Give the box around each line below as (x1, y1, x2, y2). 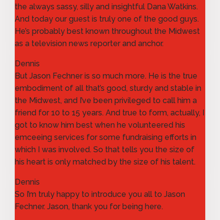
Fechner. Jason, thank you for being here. (15, 201, 163, 211)
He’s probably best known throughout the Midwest (15, 26, 200, 36)
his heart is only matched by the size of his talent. (15, 157, 195, 166)
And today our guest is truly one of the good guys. (15, 14, 199, 24)
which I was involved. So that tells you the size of (15, 144, 194, 154)
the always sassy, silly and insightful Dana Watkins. (15, 1, 198, 11)
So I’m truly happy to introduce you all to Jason (15, 189, 185, 199)
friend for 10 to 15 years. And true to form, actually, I (15, 108, 204, 117)
